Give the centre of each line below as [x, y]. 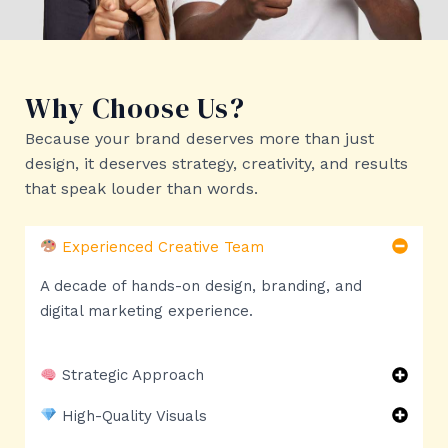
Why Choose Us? [135, 107]
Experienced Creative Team [161, 246]
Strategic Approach [131, 375]
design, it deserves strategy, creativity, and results [216, 163]
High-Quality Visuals [132, 415]
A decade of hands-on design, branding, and [201, 285]
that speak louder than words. [141, 188]
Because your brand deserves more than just [199, 138]
